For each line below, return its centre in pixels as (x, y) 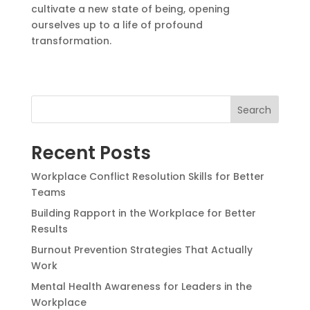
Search (255, 110)
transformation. (71, 40)
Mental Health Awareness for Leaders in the (141, 286)
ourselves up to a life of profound (117, 25)
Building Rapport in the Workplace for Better (143, 213)
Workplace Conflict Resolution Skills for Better (147, 176)
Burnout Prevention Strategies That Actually (142, 249)
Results (49, 229)
